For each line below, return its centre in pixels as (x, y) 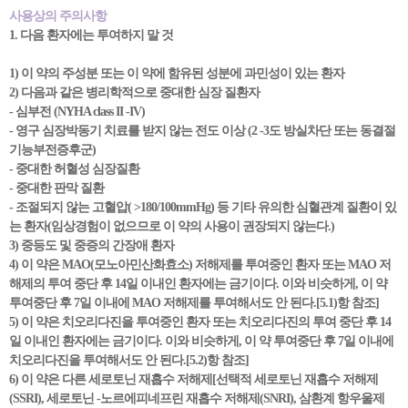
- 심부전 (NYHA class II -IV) (77, 112)
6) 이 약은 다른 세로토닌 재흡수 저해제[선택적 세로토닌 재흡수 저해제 (194, 379)
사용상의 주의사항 (58, 16)
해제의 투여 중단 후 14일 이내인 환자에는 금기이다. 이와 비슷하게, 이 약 (198, 284)
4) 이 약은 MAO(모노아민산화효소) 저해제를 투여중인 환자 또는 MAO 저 (200, 265)
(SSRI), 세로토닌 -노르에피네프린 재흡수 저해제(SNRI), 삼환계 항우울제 (197, 398)
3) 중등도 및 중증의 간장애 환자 (92, 245)
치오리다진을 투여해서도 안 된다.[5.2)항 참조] (129, 360)
